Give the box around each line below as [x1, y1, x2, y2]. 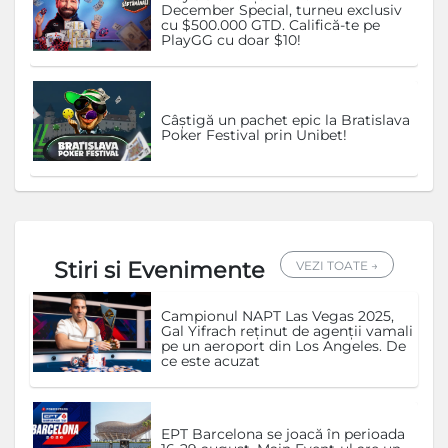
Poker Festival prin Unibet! [160, 126, 347, 145]
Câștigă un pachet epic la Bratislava [160, 111, 410, 130]
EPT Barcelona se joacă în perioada [160, 424, 405, 443]
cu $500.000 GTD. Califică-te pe [160, 16, 380, 35]
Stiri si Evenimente [54, 255, 265, 284]
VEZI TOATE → [296, 257, 378, 273]
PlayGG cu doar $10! [160, 31, 301, 50]
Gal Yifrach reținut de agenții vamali [160, 322, 413, 341]
